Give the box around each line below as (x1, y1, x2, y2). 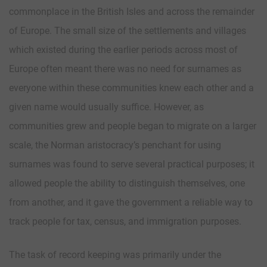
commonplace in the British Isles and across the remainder (9, 5, 254, 17)
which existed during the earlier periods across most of (9, 44, 238, 55)
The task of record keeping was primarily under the (9, 249, 221, 260)
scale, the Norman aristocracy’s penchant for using (9, 139, 221, 151)
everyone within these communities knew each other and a (9, 82, 254, 94)
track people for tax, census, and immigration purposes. (9, 215, 241, 227)
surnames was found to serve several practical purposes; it (9, 158, 254, 170)
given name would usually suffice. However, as (9, 101, 204, 113)
